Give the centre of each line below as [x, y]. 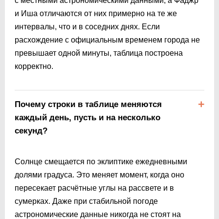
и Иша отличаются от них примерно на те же [96, 13]
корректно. [34, 66]
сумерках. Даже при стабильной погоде [86, 201]
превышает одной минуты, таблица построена [99, 53]
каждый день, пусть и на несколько [88, 117]
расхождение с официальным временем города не [107, 40]
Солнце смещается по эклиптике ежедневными [101, 161]
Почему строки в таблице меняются [88, 104]
